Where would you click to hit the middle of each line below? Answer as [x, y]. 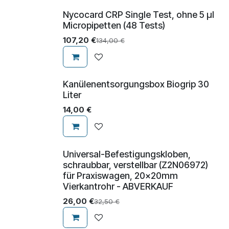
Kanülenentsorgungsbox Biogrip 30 [136, 84]
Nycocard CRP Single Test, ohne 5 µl [139, 15]
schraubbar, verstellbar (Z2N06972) [135, 165]
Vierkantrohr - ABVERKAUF [118, 186]
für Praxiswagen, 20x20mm [120, 175]
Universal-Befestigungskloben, [127, 154]
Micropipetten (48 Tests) [114, 26]
